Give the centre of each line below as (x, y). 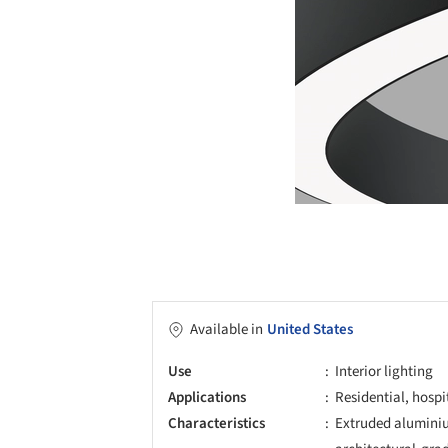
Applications (207, 397)
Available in (226, 329)
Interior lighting (384, 371)
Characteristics (216, 423)
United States (310, 329)
